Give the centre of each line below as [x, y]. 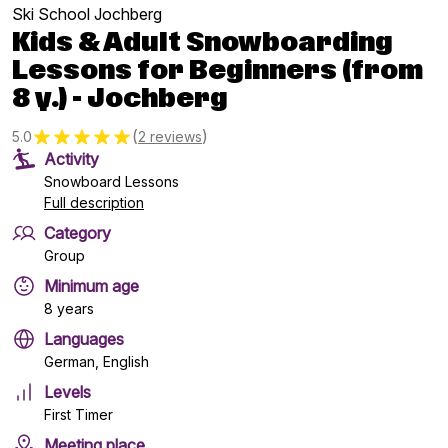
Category [77, 233]
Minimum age [91, 286]
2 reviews [170, 136]
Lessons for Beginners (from [217, 71]
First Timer [78, 414]
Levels [67, 392]
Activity [71, 159]
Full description [94, 202]
